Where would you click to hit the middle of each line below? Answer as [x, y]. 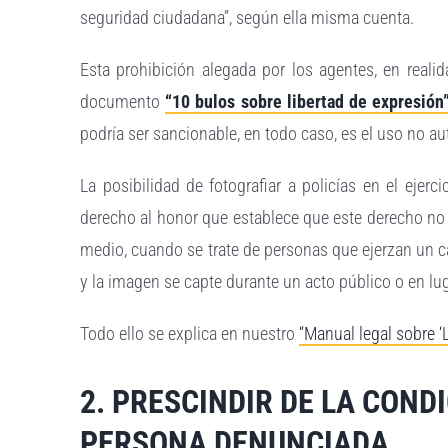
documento [123, 102]
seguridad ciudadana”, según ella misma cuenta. [247, 18]
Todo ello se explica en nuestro [190, 334]
